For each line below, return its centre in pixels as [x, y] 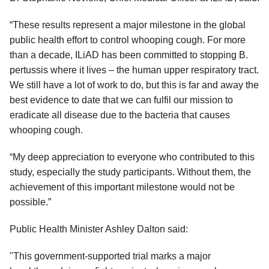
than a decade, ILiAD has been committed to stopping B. [129, 55]
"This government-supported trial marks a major [110, 256]
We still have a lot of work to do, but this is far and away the [134, 85]
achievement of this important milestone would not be [122, 187]
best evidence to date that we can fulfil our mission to [121, 100]
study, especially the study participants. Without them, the [130, 172]
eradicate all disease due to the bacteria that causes [120, 115]
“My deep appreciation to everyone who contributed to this [132, 157]
